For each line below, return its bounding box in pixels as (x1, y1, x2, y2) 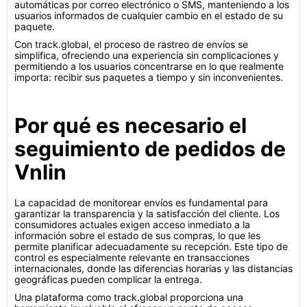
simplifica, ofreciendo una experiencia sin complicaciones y (14, 49, 279, 61)
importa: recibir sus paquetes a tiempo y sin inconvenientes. (14, 71, 283, 83)
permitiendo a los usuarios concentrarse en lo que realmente (14, 60, 284, 72)
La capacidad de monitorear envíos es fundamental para (14, 197, 268, 208)
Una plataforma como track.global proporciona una (14, 291, 243, 303)
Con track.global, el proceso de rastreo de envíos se (14, 38, 248, 50)
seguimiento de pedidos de (14, 136, 286, 161)
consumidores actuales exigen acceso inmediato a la (14, 219, 250, 230)
